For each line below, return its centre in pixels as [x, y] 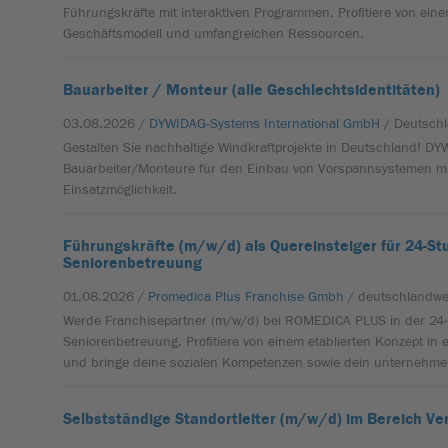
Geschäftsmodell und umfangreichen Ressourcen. [214, 34]
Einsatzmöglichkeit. [120, 190]
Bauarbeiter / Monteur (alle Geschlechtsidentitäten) [252, 90]
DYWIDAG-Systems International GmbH [265, 124]
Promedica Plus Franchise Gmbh [246, 297]
